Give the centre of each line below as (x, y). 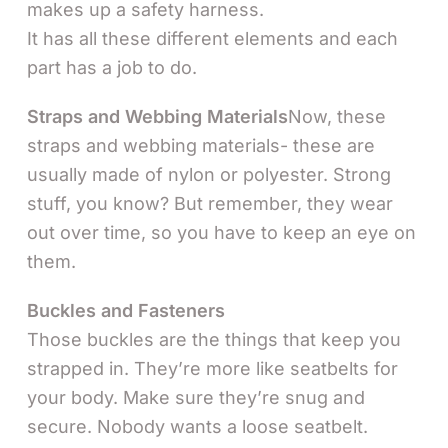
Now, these (337, 116)
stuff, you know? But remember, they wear (210, 203)
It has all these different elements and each (212, 38)
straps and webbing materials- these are (201, 145)
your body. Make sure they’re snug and (196, 397)
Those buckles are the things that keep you (214, 339)
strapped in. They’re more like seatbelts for (212, 368)
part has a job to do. (112, 67)
